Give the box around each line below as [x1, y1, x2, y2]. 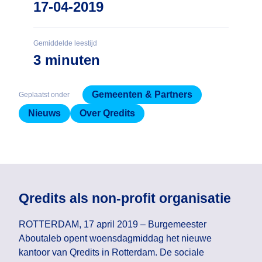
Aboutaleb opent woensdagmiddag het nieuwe [19, 233, 212, 244]
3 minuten [33, 52, 101, 68]
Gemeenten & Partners [91, 89, 192, 99]
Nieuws [28, 108, 61, 118]
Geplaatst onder [19, 90, 70, 99]
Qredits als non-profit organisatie [19, 191, 231, 206]
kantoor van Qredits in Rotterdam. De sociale [19, 247, 204, 258]
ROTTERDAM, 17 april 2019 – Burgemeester [19, 219, 206, 230]
